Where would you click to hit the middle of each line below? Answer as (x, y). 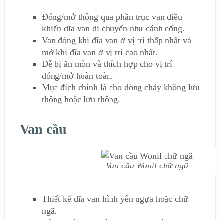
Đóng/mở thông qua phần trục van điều (112, 17)
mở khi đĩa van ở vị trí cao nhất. (99, 52)
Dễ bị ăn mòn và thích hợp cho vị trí (107, 64)
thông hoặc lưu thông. (81, 99)
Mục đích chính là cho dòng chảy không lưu (121, 88)
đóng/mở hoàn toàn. (77, 76)
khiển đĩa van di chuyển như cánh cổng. (113, 29)
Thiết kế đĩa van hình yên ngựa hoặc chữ (115, 199)
